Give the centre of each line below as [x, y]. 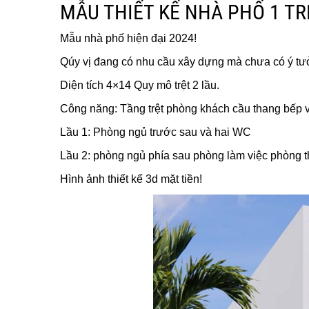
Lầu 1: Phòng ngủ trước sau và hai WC [156, 132]
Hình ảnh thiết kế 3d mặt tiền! [131, 179]
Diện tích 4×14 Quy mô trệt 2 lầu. [140, 85]
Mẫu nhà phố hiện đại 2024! [128, 38]
